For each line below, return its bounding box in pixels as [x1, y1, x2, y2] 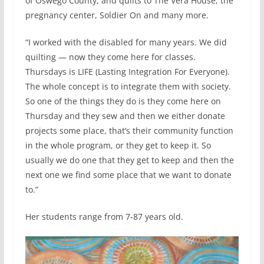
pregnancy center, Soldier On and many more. [25, 9, 209, 21]
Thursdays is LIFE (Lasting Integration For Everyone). [25, 66, 230, 78]
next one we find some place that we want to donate [25, 169, 232, 181]
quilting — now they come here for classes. [25, 51, 196, 63]
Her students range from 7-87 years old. [25, 211, 183, 223]
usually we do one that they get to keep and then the [25, 154, 234, 166]
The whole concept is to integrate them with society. [25, 81, 231, 93]
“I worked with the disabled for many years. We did [25, 37, 227, 48]
